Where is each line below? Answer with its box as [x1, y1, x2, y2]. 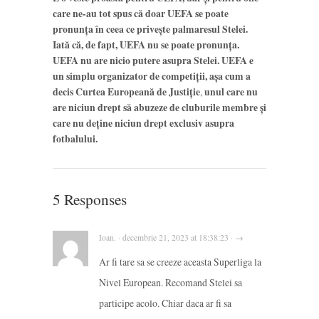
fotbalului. [53, 131, 98, 146]
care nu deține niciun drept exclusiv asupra [53, 115, 234, 130]
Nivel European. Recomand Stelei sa [99, 275, 242, 289]
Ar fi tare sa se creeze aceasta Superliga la [99, 254, 261, 268]
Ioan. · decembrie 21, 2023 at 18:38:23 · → [99, 231, 244, 243]
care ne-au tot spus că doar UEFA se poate [53, 6, 229, 21]
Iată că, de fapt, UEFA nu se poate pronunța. [53, 37, 239, 52]
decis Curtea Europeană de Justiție [53, 84, 200, 99]
